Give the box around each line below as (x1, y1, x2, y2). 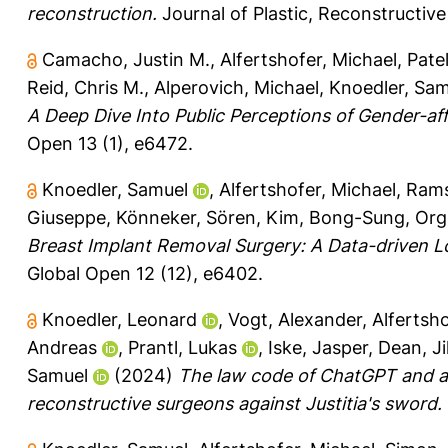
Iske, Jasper (268, 336, 368, 358)
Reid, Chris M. (27, 76, 144, 98)
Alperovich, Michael (154, 76, 319, 98)
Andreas (27, 336, 97, 358)
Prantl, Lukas (128, 336, 237, 358)
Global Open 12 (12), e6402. (27, 262, 263, 284)
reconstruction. (27, 2, 157, 24)
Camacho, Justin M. (42, 48, 210, 70)
